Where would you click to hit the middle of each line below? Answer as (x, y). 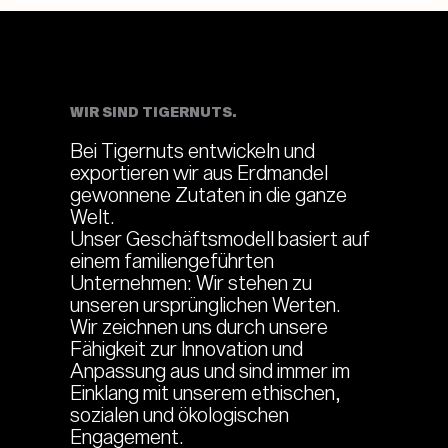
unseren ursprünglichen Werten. (205, 304)
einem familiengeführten (172, 260)
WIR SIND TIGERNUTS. (153, 112)
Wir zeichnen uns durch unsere (199, 326)
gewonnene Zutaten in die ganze (208, 194)
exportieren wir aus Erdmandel (199, 172)
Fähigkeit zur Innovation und (186, 348)
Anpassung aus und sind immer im (210, 370)
